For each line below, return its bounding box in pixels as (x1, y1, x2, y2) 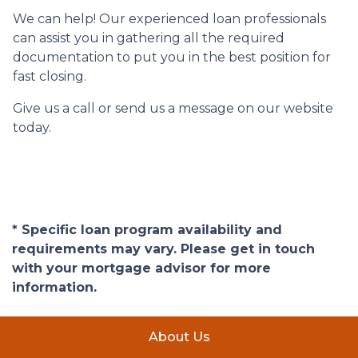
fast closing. (13, 69, 89, 84)
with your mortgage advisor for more (12, 261, 271, 276)
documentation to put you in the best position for (13, 50, 331, 65)
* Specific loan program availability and (12, 222, 282, 237)
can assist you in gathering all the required (13, 30, 284, 46)
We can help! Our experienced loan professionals (13, 11, 326, 26)
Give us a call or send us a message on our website (13, 101, 333, 116)
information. (12, 280, 97, 295)
